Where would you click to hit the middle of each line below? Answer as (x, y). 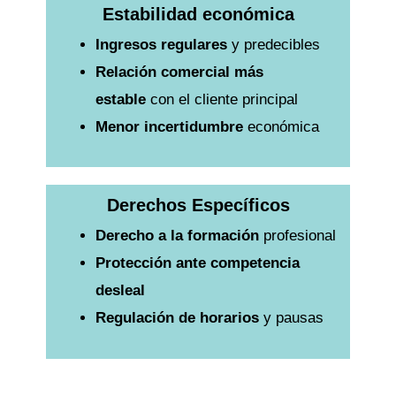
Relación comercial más (179, 72)
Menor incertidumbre (169, 126)
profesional (297, 236)
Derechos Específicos (198, 206)
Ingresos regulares (161, 44)
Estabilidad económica (198, 14)
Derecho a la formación (177, 236)
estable (120, 99)
